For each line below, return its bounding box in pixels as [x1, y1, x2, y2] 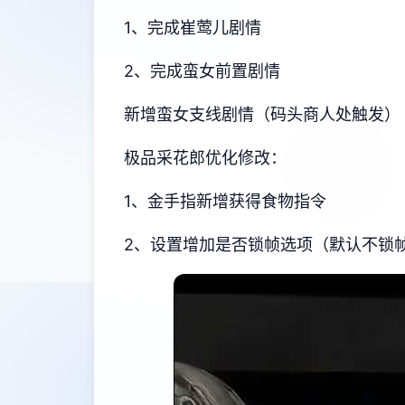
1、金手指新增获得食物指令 [124, 191, 326, 211]
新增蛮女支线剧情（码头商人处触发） [124, 104, 400, 124]
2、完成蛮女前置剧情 [124, 61, 280, 80]
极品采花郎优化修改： [124, 147, 287, 167]
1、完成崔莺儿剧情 [124, 17, 261, 37]
